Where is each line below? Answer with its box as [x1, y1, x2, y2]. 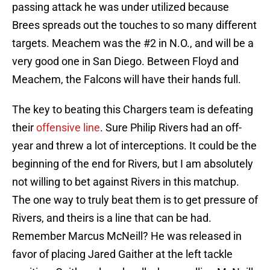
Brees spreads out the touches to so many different [12, 19, 257, 32]
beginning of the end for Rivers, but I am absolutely [12, 157, 253, 171]
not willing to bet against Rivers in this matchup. [12, 175, 239, 189]
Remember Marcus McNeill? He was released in [12, 230, 242, 243]
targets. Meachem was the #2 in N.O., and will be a [12, 37, 254, 50]
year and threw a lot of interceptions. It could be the [12, 139, 257, 152]
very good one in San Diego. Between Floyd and [12, 55, 239, 68]
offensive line [34, 121, 100, 134]
